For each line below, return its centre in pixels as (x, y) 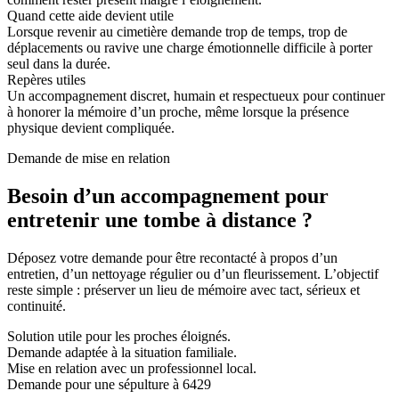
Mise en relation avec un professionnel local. (132, 368)
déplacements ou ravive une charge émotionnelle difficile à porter (190, 47)
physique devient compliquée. (91, 127)
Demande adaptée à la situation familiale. (122, 352)
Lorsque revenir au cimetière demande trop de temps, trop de (177, 31)
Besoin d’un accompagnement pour (168, 195)
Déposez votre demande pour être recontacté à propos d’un (172, 257)
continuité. (37, 305)
